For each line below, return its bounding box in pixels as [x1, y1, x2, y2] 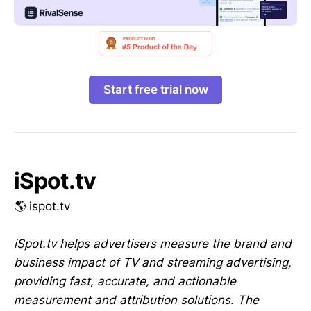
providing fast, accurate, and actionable [14, 274, 236, 288]
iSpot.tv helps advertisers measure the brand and [14, 236, 292, 251]
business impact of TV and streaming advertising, [14, 255, 292, 269]
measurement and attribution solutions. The [14, 292, 259, 307]
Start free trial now [103, 82, 208, 96]
